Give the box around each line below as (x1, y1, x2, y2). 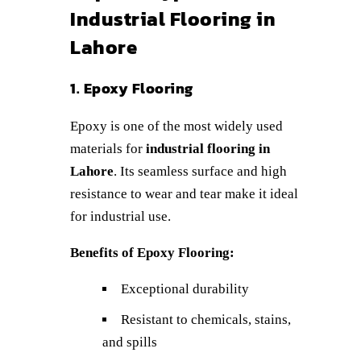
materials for (70, 140, 146, 156)
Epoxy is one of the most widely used (70, 118, 283, 134)
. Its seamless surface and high (114, 163, 287, 179)
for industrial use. (70, 208, 171, 224)
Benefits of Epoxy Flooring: (70, 244, 234, 260)
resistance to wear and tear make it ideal (70, 185, 298, 201)
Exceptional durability (121, 280, 249, 297)
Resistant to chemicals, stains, (121, 311, 291, 327)
